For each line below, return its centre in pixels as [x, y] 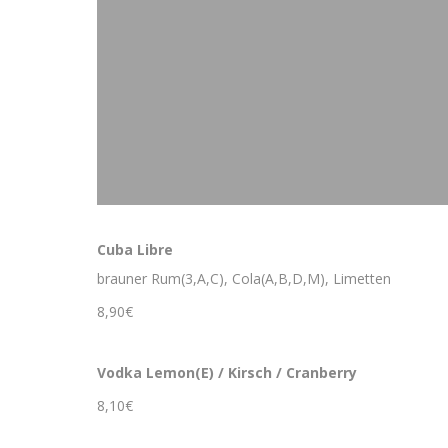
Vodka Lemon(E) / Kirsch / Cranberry [227, 372]
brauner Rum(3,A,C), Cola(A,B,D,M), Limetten [244, 278]
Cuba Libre [135, 249]
